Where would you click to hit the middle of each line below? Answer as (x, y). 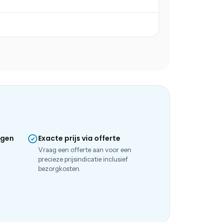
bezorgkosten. (59, 168)
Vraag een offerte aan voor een (84, 150)
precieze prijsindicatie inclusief (83, 159)
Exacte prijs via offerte (79, 139)
